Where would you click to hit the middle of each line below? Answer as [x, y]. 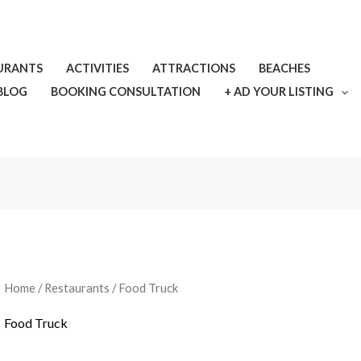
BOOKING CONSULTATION [125, 91]
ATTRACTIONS [193, 68]
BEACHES [284, 68]
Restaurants [77, 288]
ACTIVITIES [97, 68]
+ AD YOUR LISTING [278, 91]
